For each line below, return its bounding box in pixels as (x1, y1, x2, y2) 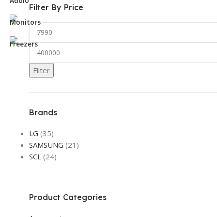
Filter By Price (29, 2, 83, 12)
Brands (29, 107, 57, 117)
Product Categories (29, 192, 107, 202)
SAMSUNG (29, 139, 63, 150)
